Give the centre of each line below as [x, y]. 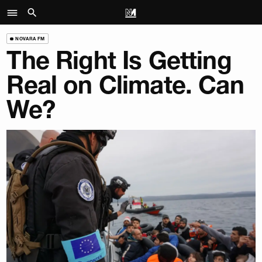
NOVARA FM [30, 38]
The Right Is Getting [119, 61]
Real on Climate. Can [125, 85]
